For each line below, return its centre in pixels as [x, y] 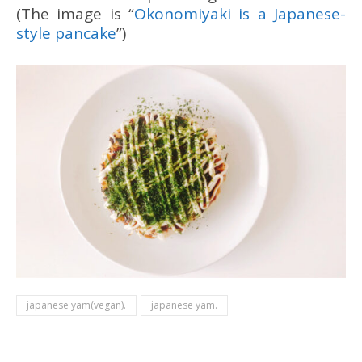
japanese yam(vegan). [76, 305]
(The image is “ [75, 13]
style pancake [66, 33]
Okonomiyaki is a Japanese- [240, 13]
